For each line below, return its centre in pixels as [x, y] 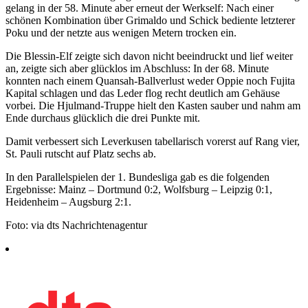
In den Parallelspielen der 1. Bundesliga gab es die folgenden [137, 177]
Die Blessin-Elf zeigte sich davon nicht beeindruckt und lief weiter [149, 56]
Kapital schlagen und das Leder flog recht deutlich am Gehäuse [143, 93]
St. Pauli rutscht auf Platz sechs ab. [81, 153]
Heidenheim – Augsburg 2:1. [68, 201]
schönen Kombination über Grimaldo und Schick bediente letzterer [150, 20]
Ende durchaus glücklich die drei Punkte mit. [103, 118]
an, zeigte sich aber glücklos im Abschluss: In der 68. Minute [137, 68]
